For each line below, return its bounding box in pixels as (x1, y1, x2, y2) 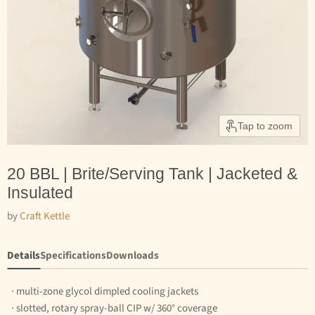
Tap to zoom (238, 120, 292, 132)
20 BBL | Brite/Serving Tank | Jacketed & (7, 165, 297, 184)
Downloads (106, 248, 159, 264)
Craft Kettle (20, 209, 70, 224)
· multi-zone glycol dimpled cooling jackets (7, 284, 198, 300)
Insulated (7, 184, 73, 202)
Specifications (40, 248, 106, 264)
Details (7, 248, 40, 264)
